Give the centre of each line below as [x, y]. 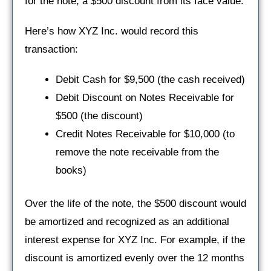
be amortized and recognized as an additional [127, 222]
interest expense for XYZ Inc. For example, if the [135, 240]
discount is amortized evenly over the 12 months [135, 258]
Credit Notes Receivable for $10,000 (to [145, 134]
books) [71, 170]
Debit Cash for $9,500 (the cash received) [150, 79]
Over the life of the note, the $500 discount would [135, 204]
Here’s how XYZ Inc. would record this [112, 31]
